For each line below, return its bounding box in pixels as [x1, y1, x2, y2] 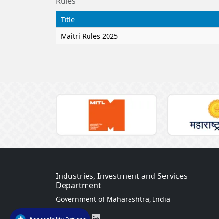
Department [56, 179, 101, 191]
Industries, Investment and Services [56, 170, 188, 181]
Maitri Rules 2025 [60, 31, 118, 41]
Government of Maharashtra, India [56, 194, 170, 204]
